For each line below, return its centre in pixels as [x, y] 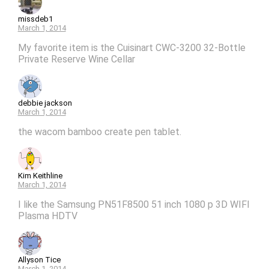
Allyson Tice [39, 260]
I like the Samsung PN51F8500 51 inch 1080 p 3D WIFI [134, 205]
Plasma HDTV [47, 216]
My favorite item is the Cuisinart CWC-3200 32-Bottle [131, 48]
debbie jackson [45, 103]
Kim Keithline [40, 176]
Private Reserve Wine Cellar [76, 59]
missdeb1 [35, 19]
